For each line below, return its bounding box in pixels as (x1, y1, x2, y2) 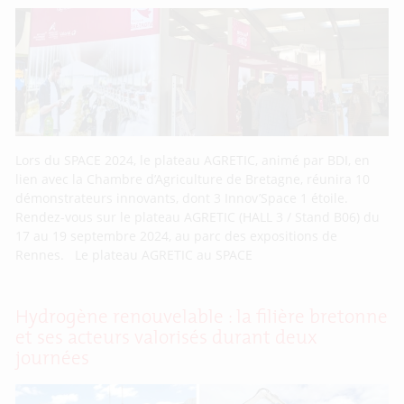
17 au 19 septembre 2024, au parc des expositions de (15, 226, 338, 244)
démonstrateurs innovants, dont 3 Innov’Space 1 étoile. (15, 188, 349, 207)
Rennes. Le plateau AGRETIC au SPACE (15, 245, 253, 263)
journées (15, 349, 90, 369)
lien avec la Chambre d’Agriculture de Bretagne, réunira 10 (15, 170, 371, 188)
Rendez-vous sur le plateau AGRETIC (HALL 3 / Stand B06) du (15, 207, 381, 225)
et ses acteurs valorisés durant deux (15, 328, 318, 348)
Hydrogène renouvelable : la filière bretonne (15, 308, 389, 327)
